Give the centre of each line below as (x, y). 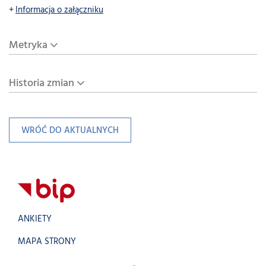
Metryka (28, 45)
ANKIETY (35, 219)
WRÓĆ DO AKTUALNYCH (70, 131)
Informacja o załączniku (59, 10)
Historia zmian (42, 83)
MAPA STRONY (47, 242)
